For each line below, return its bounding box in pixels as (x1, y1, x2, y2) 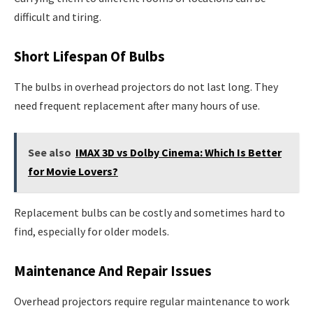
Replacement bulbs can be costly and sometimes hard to (14, 205, 285, 220)
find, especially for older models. (14, 224, 169, 239)
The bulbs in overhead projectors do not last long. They (14, 79, 278, 94)
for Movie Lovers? (27, 164, 118, 179)
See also (27, 145, 71, 160)
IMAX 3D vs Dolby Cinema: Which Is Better (75, 145, 282, 160)
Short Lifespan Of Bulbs (14, 47, 165, 66)
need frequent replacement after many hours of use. (14, 98, 260, 112)
